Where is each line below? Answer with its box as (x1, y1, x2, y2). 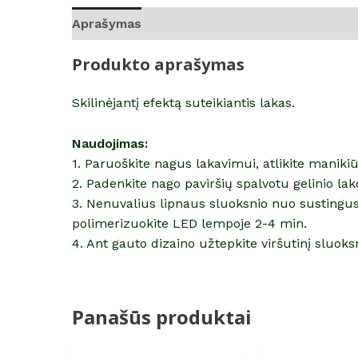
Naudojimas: (72, 136, 148, 152)
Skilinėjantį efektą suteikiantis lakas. (72, 95, 295, 111)
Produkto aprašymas (72, 54, 245, 76)
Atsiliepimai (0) (158, 16, 253, 32)
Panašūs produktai (72, 304, 252, 331)
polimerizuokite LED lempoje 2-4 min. (72, 216, 307, 232)
